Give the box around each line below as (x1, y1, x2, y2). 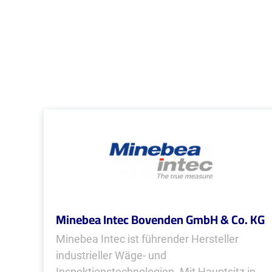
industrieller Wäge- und (56, 249, 166, 262)
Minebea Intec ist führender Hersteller (56, 233, 239, 245)
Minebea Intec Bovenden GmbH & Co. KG (56, 208, 265, 231)
